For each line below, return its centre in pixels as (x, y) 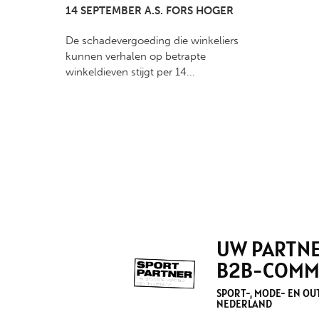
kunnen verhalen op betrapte (136, 57)
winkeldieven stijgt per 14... (130, 72)
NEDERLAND (245, 304)
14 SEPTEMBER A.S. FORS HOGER (150, 11)
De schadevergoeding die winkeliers (152, 41)
